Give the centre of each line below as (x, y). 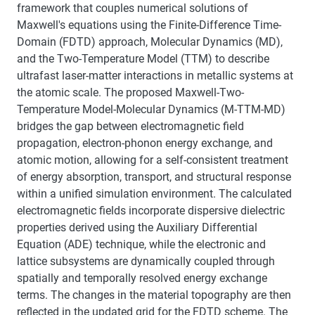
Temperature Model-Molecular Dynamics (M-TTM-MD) (151, 109)
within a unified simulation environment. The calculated (154, 193)
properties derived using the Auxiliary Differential (137, 227)
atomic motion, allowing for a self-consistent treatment (153, 160)
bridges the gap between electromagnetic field (130, 126)
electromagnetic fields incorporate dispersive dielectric (151, 210)
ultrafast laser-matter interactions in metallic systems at (155, 75)
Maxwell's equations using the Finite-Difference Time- (149, 25)
